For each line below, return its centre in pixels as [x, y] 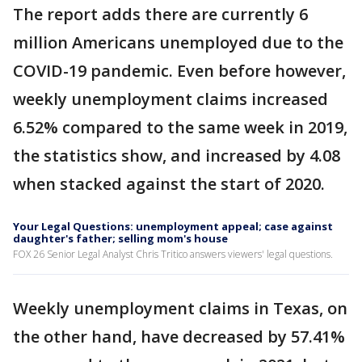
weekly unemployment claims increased [170, 99]
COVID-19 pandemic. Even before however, [179, 71]
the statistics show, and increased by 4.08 [177, 156]
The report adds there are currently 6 [160, 14]
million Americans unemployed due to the [178, 42]
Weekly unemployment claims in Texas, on [180, 308]
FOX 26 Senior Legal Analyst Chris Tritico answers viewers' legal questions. [173, 254]
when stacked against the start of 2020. [171, 184]
